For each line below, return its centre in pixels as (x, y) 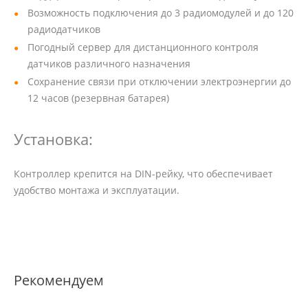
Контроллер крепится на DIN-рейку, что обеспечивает (143, 174)
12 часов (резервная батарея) (98, 98)
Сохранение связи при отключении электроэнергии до (159, 82)
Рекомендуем (59, 280)
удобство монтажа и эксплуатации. (97, 190)
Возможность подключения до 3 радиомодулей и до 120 (161, 13)
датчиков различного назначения (109, 64)
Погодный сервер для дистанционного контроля (143, 47)
